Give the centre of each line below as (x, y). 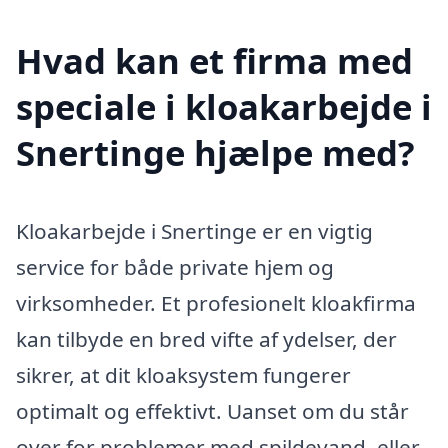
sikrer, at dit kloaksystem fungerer (183, 374)
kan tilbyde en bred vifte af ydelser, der (206, 338)
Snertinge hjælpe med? (215, 152)
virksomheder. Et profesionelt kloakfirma (216, 302)
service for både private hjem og (175, 266)
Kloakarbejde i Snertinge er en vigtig (194, 230)
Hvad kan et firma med (214, 60)
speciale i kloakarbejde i (224, 106)
